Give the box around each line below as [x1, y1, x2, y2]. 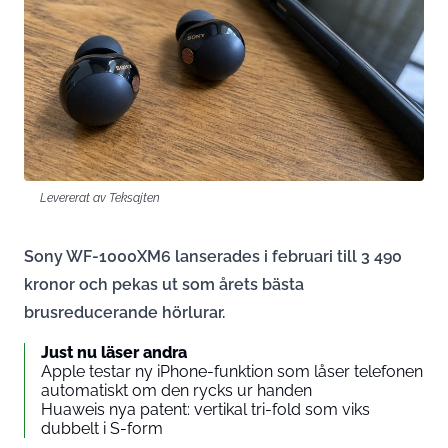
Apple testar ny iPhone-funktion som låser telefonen [41, 361, 423, 381]
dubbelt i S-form [41, 418, 163, 438]
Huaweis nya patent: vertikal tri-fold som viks [41, 399, 370, 419]
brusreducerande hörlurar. [24, 302, 225, 322]
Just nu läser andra [41, 342, 187, 362]
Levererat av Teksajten [40, 189, 160, 205]
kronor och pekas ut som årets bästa [24, 274, 304, 294]
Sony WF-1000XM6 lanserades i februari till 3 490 [24, 246, 402, 266]
